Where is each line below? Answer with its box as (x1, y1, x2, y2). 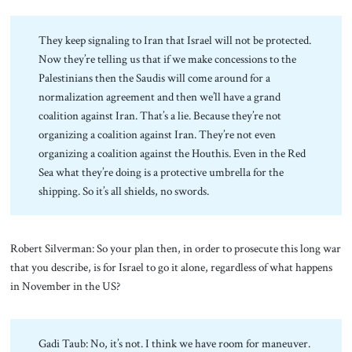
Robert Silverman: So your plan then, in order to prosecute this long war (9, 240, 341, 256)
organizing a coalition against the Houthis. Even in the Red (38, 145, 306, 161)
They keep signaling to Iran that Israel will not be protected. (38, 32, 312, 48)
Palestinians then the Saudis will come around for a (38, 70, 271, 86)
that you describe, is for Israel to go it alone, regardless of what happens (9, 258, 332, 275)
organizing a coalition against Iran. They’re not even (38, 126, 277, 142)
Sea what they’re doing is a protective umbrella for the (38, 164, 284, 180)
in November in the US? (9, 277, 123, 294)
